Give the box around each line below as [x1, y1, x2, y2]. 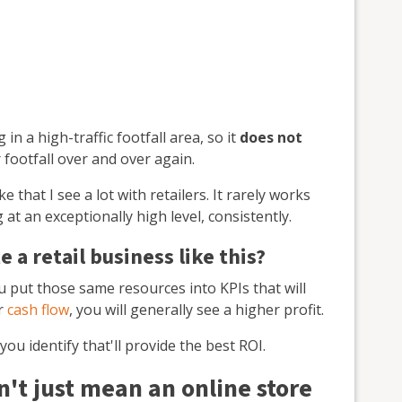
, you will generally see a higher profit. [69, 299, 324, 319]
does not [240, 127, 302, 147]
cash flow [7, 299, 69, 319]
